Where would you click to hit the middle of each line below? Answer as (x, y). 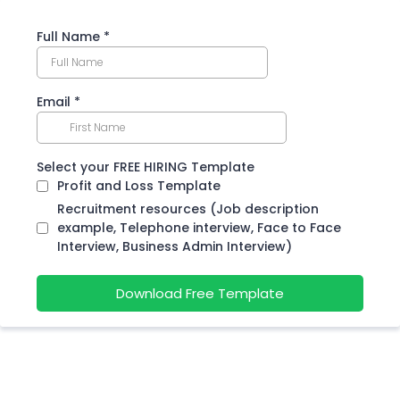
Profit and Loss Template (139, 186)
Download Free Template (200, 293)
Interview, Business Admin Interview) (175, 246)
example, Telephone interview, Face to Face (199, 228)
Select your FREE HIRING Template (146, 167)
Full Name (70, 37)
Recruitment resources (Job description (188, 209)
